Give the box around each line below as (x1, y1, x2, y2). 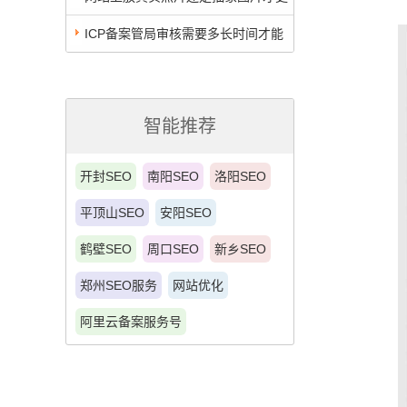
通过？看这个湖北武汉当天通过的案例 (66, 63, 283, 77)
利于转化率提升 (66, 25, 155, 40)
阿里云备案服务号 (80, 314, 182, 329)
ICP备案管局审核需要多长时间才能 (84, 26, 283, 41)
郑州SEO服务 (80, 278, 157, 293)
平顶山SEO (80, 205, 144, 220)
